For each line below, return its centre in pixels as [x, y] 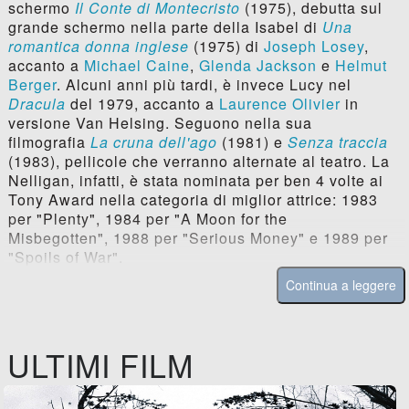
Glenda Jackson [257, 66]
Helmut [361, 66]
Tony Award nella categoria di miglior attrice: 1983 [193, 200]
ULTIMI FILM [101, 365]
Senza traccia [337, 142]
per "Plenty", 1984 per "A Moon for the [147, 219]
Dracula [37, 104]
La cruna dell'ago [153, 142]
